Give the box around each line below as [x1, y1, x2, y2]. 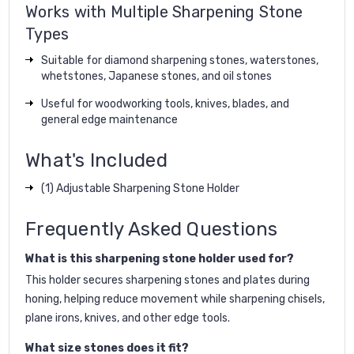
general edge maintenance [41, 112, 178, 126]
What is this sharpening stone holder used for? [25, 251, 294, 265]
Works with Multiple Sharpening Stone [25, 2, 303, 21]
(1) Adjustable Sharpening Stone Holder [41, 181, 239, 195]
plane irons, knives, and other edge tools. [25, 311, 230, 325]
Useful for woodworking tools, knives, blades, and [41, 96, 289, 111]
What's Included [25, 149, 168, 171]
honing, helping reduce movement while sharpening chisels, [25, 292, 325, 306]
